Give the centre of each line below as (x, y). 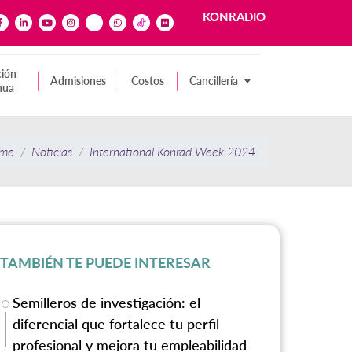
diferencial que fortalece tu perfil (116, 324)
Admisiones (78, 81)
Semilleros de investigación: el (107, 303)
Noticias (52, 152)
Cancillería (214, 81)
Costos (148, 81)
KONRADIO (234, 17)
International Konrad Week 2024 (172, 152)
